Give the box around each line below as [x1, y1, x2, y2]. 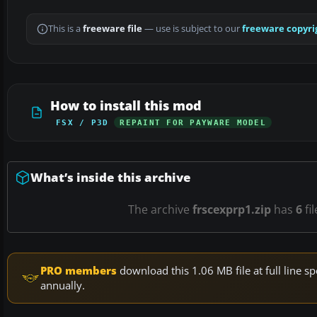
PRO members [40, 263, 117, 278]
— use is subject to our [142, 23, 242, 35]
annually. [40, 278, 85, 293]
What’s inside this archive [30, 169, 191, 186]
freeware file [83, 23, 142, 35]
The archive [127, 202, 192, 218]
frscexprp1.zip [192, 202, 271, 218]
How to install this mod [50, 97, 202, 115]
